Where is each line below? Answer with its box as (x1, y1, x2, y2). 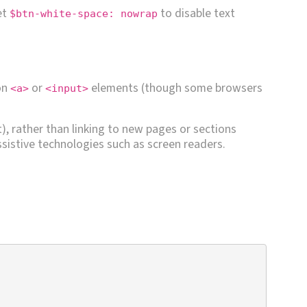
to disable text (158, 4, 235, 22)
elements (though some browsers (88, 79, 262, 97)
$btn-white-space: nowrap (10, 7, 158, 20)
